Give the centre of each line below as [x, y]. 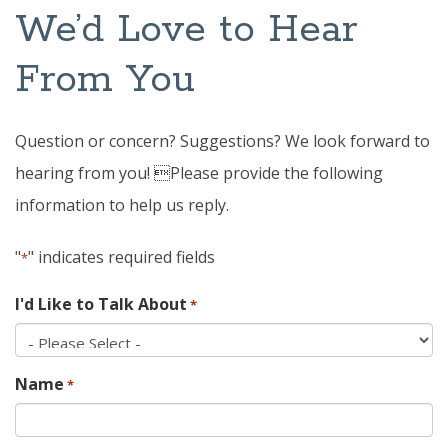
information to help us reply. [122, 204]
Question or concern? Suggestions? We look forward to [222, 140]
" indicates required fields [121, 256]
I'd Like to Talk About [101, 303]
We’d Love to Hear [186, 29]
